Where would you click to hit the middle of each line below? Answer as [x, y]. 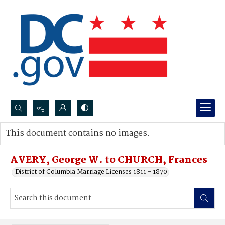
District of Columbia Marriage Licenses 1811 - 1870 [91, 172]
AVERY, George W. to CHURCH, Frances [109, 160]
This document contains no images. [78, 133]
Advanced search [41, 143]
